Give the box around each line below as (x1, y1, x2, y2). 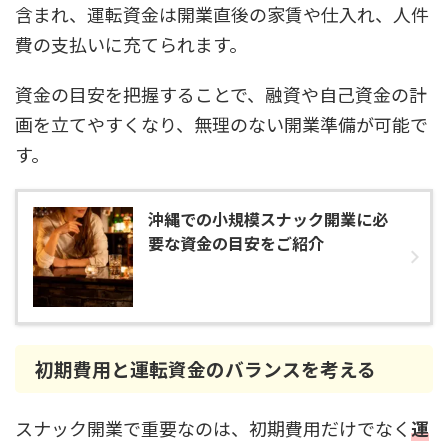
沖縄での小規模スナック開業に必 (148, 207, 388, 231)
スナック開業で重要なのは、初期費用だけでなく (15, 415, 411, 441)
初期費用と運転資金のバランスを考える (35, 355, 376, 382)
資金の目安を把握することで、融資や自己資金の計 (15, 81, 427, 107)
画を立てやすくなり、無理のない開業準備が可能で (15, 111, 428, 137)
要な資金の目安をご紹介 (148, 231, 324, 255)
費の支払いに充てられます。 (15, 31, 247, 57)
